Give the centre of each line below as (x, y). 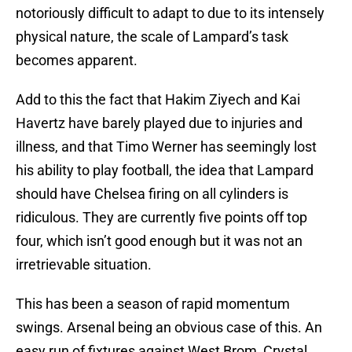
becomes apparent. (77, 60)
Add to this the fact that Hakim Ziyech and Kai (158, 100)
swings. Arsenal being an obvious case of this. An (169, 328)
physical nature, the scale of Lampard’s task (152, 37)
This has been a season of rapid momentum (153, 304)
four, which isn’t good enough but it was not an (159, 241)
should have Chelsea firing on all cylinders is (152, 194)
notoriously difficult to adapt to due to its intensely (170, 13)
